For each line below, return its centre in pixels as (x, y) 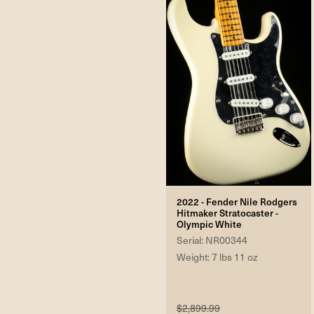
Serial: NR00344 (212, 240)
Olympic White (209, 224)
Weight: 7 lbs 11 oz (217, 257)
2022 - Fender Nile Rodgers (237, 202)
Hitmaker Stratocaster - (227, 213)
